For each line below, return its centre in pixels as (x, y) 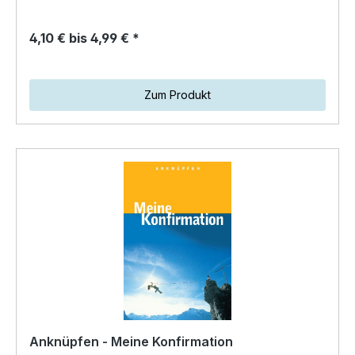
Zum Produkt (177, 94)
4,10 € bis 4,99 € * (84, 38)
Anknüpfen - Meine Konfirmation (131, 341)
